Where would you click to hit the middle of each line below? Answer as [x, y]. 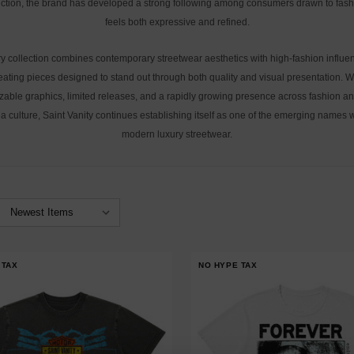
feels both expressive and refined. [177, 22]
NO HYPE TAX [228, 265]
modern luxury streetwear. [177, 134]
